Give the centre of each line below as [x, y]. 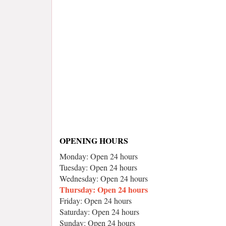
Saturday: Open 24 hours [99, 212]
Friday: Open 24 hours [96, 201]
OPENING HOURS [94, 140]
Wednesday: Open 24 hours [104, 178]
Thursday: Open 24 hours [104, 189]
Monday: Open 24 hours [99, 156]
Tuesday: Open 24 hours [98, 167]
